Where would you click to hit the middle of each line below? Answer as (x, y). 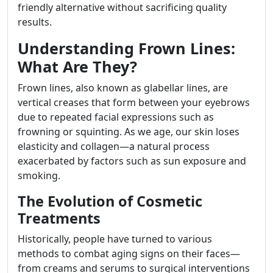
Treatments (59, 218)
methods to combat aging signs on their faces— (129, 254)
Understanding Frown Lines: (126, 48)
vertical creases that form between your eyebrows (134, 103)
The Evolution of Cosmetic (110, 201)
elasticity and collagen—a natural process (114, 147)
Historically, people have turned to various (115, 239)
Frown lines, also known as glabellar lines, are (123, 88)
